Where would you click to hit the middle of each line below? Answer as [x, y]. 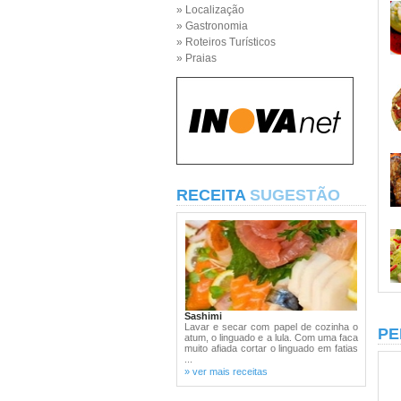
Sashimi [203, 316]
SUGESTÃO [295, 195]
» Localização [210, 10]
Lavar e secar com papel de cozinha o [271, 327]
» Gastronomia [212, 26]
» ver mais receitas [226, 371]
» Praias [196, 58]
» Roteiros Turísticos [226, 42]
